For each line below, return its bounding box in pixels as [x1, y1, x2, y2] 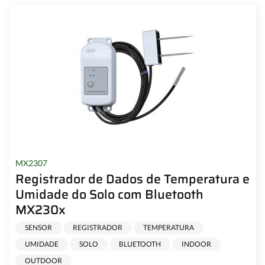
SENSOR [24, 223, 52, 232]
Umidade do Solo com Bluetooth [15, 185, 203, 205]
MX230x [15, 200, 66, 220]
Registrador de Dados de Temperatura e [15, 169, 250, 189]
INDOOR [181, 240, 211, 249]
